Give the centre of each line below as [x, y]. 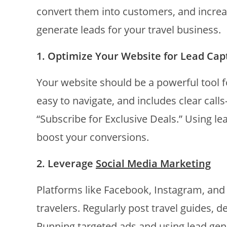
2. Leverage [66, 163]
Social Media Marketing [153, 163]
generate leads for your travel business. [129, 30]
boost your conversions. [93, 137]
